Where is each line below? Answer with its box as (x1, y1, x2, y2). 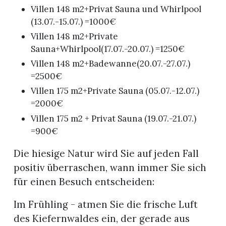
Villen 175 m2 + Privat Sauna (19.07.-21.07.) (30, 112, 196, 124)
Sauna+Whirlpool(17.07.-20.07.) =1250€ (30, 43, 185, 54)
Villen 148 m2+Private (30, 30, 118, 42)
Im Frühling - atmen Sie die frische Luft (13, 198, 198, 210)
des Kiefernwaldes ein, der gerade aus (13, 212, 190, 224)
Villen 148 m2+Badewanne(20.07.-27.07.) (30, 58, 190, 70)
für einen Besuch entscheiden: (13, 175, 154, 188)
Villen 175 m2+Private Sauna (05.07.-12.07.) (30, 85, 199, 97)
